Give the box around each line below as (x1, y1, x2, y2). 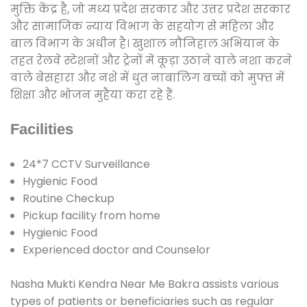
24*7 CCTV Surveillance (23, 156, 150, 172)
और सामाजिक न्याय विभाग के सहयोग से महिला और (10, 18, 274, 34)
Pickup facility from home (23, 207, 160, 223)
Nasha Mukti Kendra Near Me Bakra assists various (10, 275, 279, 292)
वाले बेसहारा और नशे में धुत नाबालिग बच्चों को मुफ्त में (10, 69, 284, 86)
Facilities (10, 120, 73, 138)
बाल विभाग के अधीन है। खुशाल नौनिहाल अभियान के (10, 35, 280, 51)
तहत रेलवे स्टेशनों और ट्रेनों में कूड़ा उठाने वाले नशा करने (10, 52, 292, 69)
